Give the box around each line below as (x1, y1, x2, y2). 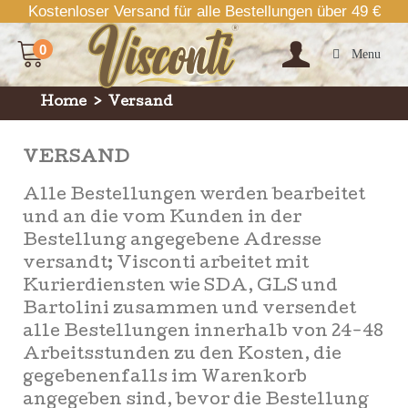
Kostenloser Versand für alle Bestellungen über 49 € (27, 3, 381, 20)
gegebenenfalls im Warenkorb (23, 370, 307, 387)
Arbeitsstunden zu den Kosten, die (23, 347, 342, 364)
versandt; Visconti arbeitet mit (23, 256, 309, 273)
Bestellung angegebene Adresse (23, 233, 321, 250)
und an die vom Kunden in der (23, 210, 301, 228)
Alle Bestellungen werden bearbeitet (23, 188, 365, 205)
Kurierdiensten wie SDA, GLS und (23, 279, 338, 296)
